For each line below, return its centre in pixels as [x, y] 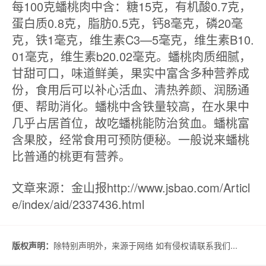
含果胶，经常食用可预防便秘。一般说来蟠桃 [131, 139]
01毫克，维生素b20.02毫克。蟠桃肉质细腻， [132, 56]
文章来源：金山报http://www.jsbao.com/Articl [131, 187]
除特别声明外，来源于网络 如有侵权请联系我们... [145, 245]
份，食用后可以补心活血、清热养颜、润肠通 [131, 89]
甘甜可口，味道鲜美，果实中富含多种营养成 [131, 73]
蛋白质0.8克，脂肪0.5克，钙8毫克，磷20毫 [127, 23]
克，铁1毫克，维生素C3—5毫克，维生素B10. [133, 39]
